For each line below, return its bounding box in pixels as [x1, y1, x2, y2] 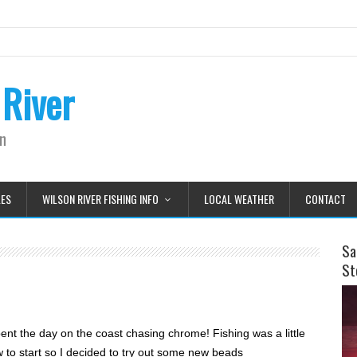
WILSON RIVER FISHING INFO [42, 190, 159, 207]
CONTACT [305, 190, 346, 207]
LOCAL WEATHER [204, 190, 274, 207]
